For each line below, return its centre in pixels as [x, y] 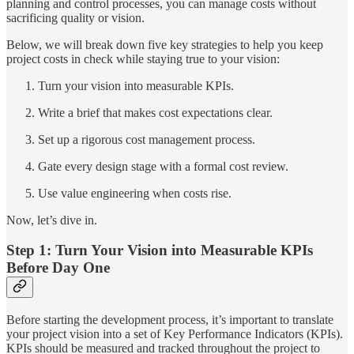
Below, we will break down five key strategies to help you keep [165, 44]
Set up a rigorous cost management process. [147, 139]
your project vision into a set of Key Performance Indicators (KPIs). [175, 333]
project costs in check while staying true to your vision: [143, 58]
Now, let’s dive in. [52, 220]
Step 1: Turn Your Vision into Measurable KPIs [160, 250]
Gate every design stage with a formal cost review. [163, 166]
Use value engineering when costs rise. [135, 193]
